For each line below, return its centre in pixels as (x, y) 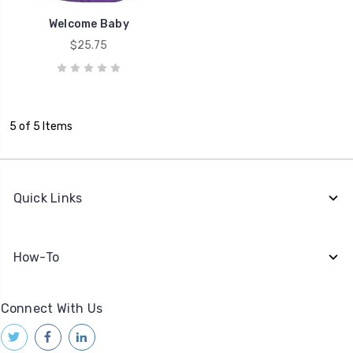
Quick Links (48, 198)
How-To (36, 257)
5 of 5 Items (41, 126)
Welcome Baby (89, 24)
